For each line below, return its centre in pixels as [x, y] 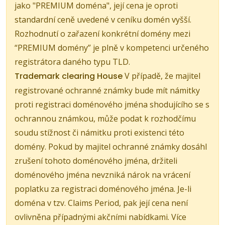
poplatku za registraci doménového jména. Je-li [103, 189]
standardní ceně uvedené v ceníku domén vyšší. [103, 19]
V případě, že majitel [161, 76]
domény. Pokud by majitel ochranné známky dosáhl [111, 146]
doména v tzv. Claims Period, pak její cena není [101, 203]
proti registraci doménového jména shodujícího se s [112, 104]
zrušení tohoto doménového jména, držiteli [96, 160]
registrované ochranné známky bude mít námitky [107, 90]
